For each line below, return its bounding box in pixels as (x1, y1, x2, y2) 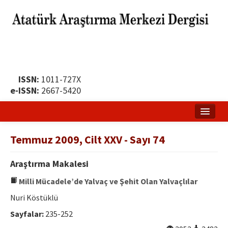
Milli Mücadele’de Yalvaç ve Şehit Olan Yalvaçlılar (17, 176, 197, 187)
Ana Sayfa (18, 123, 54, 134)
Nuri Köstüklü (10, 192, 58, 203)
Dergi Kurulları (18, 184, 71, 195)
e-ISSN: (10, 84, 39, 97)
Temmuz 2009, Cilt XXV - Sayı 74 (10, 132, 165, 147)
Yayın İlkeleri (18, 205, 65, 215)
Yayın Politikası (18, 164, 74, 175)
